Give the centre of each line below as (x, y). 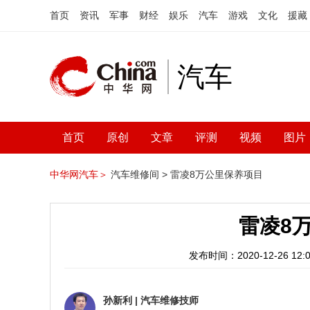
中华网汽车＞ (79, 174)
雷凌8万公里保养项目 (217, 174)
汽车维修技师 (170, 300)
